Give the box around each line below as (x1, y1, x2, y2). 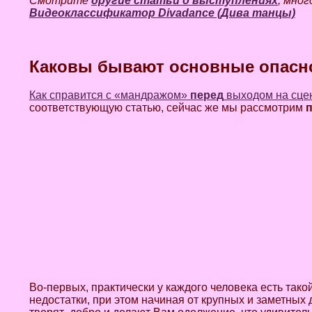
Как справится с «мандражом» (29, 89, 190, 101)
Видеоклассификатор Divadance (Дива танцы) (29, 7, 295, 19)
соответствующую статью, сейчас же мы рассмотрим (29, 102, 306, 114)
